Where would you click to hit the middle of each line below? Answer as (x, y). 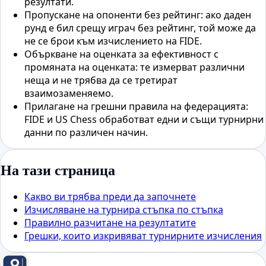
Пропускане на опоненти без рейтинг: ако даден (138, 15)
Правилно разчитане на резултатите (110, 222)
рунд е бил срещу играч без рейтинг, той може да (140, 28)
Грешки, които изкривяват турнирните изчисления (143, 235)
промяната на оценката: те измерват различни (134, 67)
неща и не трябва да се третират (101, 80)
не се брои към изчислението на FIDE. (113, 41)
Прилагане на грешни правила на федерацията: (136, 106)
